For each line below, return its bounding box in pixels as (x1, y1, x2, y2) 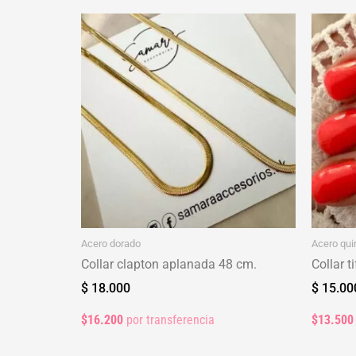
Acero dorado (81, 237, 141, 250)
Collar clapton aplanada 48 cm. (81, 257, 257, 273)
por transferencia (123, 312, 215, 328)
